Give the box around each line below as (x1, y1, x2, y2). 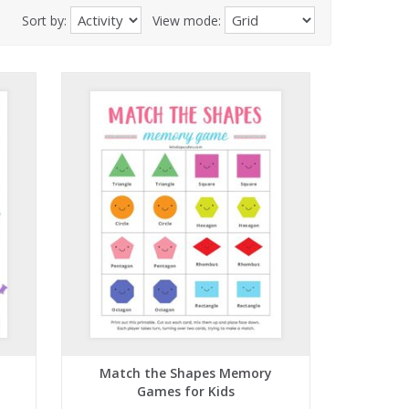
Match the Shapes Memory (99, 364, 272, 383)
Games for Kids (136, 383, 235, 401)
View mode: (141, 12, 225, 30)
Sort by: (21, 12, 70, 30)
